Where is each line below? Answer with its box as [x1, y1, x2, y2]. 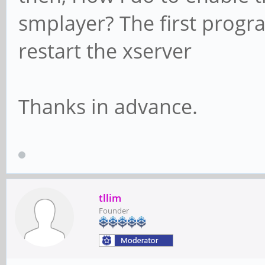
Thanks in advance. [18, 93, 198, 121]
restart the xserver [18, 37, 192, 65]
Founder [99, 205, 129, 216]
